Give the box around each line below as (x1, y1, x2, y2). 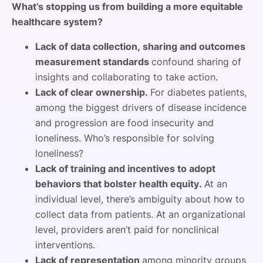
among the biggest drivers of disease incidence (35, 101, 247, 113)
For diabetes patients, (150, 86, 247, 98)
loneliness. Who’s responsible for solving (35, 131, 214, 144)
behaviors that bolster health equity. (35, 177, 204, 190)
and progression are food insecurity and (35, 116, 214, 129)
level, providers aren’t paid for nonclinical (35, 223, 219, 235)
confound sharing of (151, 55, 241, 68)
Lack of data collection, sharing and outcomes (35, 40, 245, 52)
